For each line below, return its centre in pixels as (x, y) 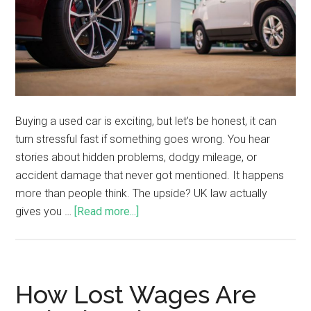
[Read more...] (107, 211)
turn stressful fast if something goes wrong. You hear (143, 139)
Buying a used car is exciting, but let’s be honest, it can (146, 121)
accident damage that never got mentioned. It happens (150, 175)
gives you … (45, 211)
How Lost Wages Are (136, 294)
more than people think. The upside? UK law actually (142, 193)
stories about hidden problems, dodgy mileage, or (136, 157)
